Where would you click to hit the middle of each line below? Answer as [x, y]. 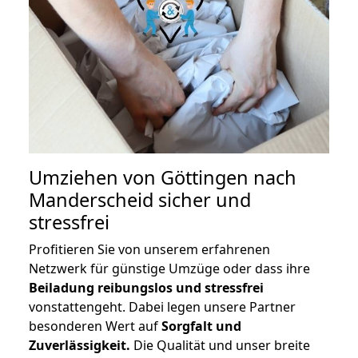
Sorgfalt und [201, 326]
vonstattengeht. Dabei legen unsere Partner [162, 307]
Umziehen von [95, 178]
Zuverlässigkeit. [80, 346]
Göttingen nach [229, 178]
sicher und [202, 200]
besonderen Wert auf [95, 326]
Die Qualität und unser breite [220, 346]
